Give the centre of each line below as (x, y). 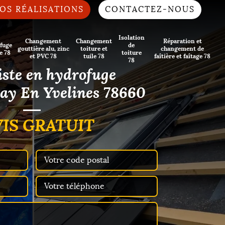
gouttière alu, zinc (43, 49)
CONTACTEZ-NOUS (150, 9)
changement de (183, 49)
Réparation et (182, 41)
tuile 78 (94, 56)
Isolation (131, 38)
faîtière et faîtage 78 (183, 56)
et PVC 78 (43, 56)
